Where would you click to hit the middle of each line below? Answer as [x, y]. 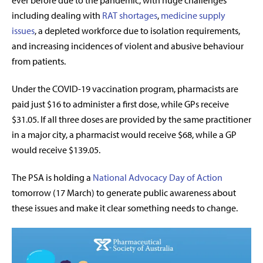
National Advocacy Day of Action [158, 178]
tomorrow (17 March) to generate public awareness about [124, 193]
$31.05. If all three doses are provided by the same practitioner [131, 119]
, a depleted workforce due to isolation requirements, [137, 31]
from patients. [39, 61]
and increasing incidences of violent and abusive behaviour [128, 46]
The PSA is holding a [52, 178]
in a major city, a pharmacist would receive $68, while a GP [124, 135]
